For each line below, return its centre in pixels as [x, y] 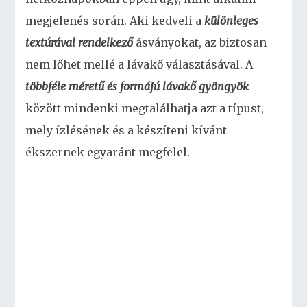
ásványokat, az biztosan [200, 42]
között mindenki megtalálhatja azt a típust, [145, 108]
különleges [232, 21]
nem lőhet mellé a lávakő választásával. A [139, 64]
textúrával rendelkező [79, 42]
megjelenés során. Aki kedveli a [115, 21]
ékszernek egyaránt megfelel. [108, 152]
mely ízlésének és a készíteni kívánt [126, 130]
